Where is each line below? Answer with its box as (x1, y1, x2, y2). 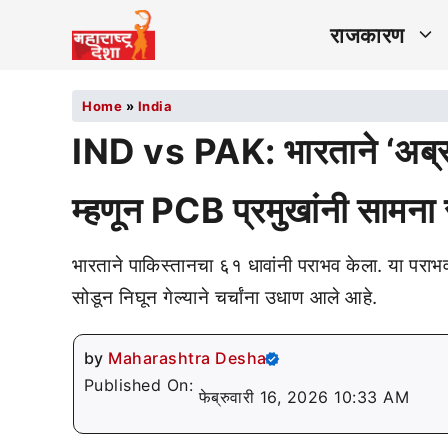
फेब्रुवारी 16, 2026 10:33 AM (198, 387, 409, 407)
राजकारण (330, 22, 405, 48)
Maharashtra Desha (108, 348, 267, 368)
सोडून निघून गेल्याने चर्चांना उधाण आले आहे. (72, 286, 378, 309)
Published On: (83, 375, 199, 395)
